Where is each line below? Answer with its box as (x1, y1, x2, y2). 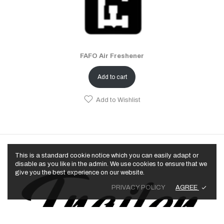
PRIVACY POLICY (111, 183, 165, 191)
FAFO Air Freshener (80, 52, 144, 59)
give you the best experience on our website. (15, 168, 144, 176)
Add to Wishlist (96, 96, 140, 103)
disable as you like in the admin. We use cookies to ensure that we (15, 160, 207, 167)
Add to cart (97, 73, 127, 80)
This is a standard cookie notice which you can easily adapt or (15, 151, 198, 159)
